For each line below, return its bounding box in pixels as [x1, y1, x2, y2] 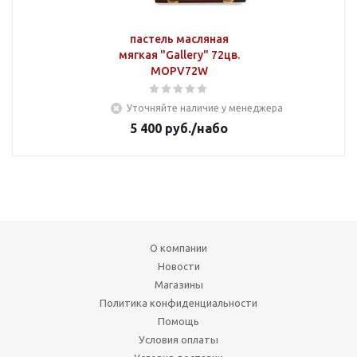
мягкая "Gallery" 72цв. [118, 49, 240, 61]
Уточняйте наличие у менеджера [127, 103, 283, 113]
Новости [157, 261, 200, 272]
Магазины [154, 279, 203, 290]
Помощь [158, 316, 199, 327]
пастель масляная [129, 33, 229, 45]
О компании [150, 242, 207, 253]
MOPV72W [150, 65, 208, 77]
